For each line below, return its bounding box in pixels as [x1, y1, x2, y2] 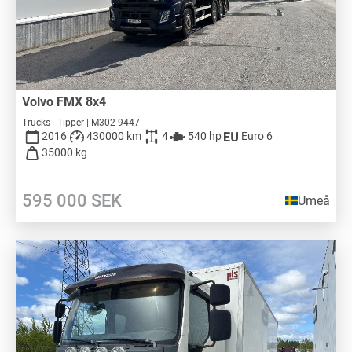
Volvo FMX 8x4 [22, 93, 112, 109]
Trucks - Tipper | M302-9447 [22, 116, 140, 128]
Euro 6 [240, 130, 273, 143]
